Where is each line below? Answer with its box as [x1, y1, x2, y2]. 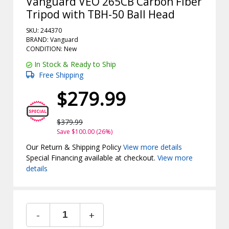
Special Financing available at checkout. [26, 152, 158, 163]
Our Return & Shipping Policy [26, 142, 124, 152]
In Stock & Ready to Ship [32, 59, 117, 69]
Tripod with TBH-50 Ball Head [26, 7, 175, 21]
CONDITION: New [26, 44, 77, 53]
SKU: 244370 [26, 26, 62, 35]
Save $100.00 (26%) [57, 127, 113, 136]
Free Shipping [37, 70, 84, 80]
